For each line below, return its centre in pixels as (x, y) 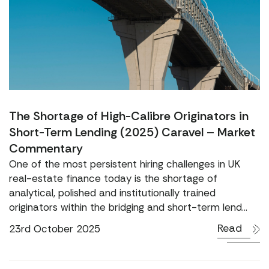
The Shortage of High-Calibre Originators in (129, 116)
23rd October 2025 (55, 228)
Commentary (46, 148)
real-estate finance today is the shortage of (113, 178)
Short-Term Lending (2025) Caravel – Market (132, 132)
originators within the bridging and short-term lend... (128, 207)
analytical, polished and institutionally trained (112, 193)
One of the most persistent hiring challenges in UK (125, 164)
